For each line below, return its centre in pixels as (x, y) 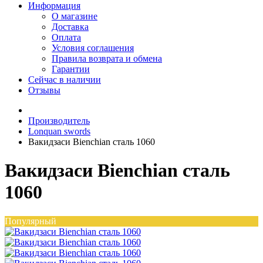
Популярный (31, 221)
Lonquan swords (59, 131)
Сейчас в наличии (65, 80)
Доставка (70, 27)
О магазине (75, 16)
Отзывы (44, 90)
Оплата (66, 37)
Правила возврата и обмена (107, 58)
